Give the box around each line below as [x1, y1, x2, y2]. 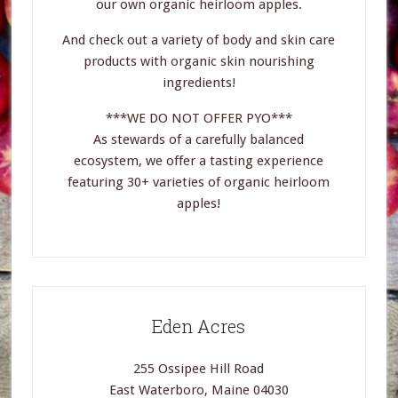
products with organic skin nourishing [83, 53, 314, 69]
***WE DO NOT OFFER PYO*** [105, 110, 292, 126]
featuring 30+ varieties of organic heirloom [68, 174, 330, 190]
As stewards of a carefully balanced [93, 131, 305, 147]
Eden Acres [152, 314, 246, 338]
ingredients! [162, 75, 235, 91]
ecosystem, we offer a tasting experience [74, 153, 324, 169]
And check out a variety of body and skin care [62, 32, 336, 48]
